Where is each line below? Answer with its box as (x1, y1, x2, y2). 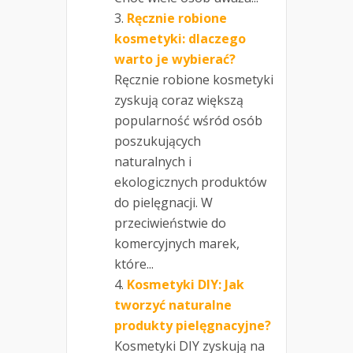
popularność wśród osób (114, 112, 262, 130)
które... (114, 255, 154, 273)
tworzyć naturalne (114, 296, 232, 314)
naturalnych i (114, 153, 191, 171)
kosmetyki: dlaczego (114, 30, 246, 48)
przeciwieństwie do (114, 214, 226, 232)
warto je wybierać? (114, 50, 236, 69)
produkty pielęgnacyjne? (114, 317, 271, 335)
